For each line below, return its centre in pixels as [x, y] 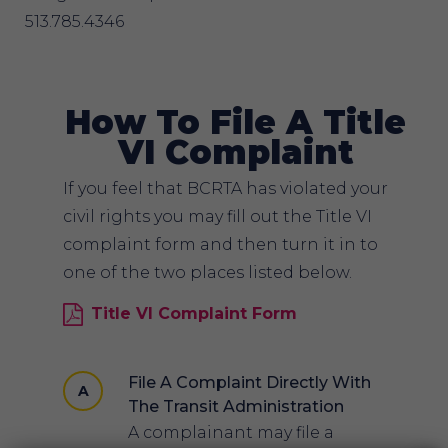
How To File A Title [236, 121]
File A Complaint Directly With [250, 383]
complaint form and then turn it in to [221, 244]
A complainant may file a [231, 433]
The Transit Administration [236, 407]
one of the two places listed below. [208, 272]
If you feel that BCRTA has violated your [226, 188]
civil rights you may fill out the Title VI [218, 216]
